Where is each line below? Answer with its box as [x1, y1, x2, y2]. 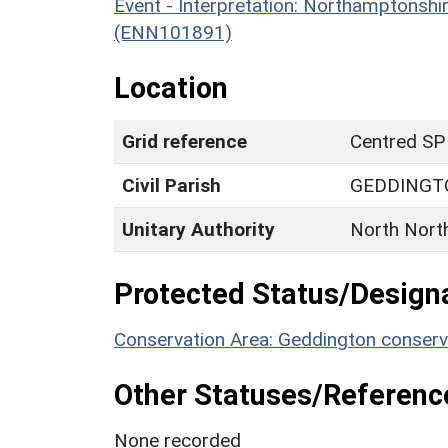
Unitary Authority [122, 217, 275, 241]
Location [114, 70, 228, 105]
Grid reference [122, 129, 247, 153]
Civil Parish [122, 173, 221, 197]
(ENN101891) [114, 20, 232, 44]
